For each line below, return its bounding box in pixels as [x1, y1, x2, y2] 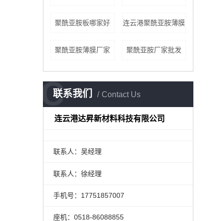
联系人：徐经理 [53, 169, 102, 178]
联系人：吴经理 [53, 147, 102, 156]
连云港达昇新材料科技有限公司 [54, 114, 165, 123]
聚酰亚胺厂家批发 [126, 46, 182, 54]
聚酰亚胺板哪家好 [55, 19, 110, 27]
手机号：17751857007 [53, 191, 124, 199]
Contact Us [102, 90, 141, 99]
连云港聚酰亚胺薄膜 [122, 19, 185, 27]
